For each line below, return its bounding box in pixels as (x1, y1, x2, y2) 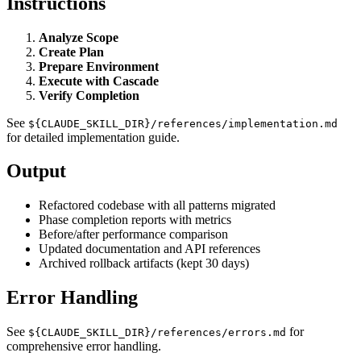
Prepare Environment (39, 59, 159, 73)
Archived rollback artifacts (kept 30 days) (39, 256, 249, 271)
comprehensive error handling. (6, 339, 161, 354)
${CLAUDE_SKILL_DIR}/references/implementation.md (28, 117, 338, 130)
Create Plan (39, 44, 104, 59)
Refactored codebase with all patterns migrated (39, 198, 276, 213)
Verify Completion (39, 88, 139, 102)
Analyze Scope (39, 30, 118, 44)
